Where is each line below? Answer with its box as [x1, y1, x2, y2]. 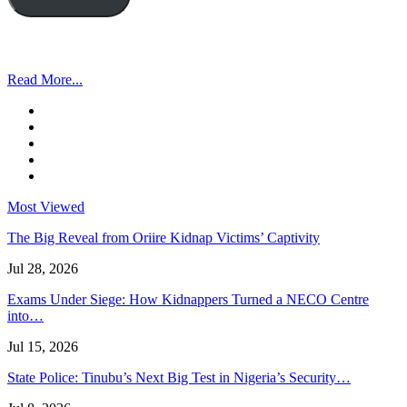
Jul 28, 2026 [7, 261, 78, 277]
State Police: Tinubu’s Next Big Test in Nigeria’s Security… [7, 370, 351, 386]
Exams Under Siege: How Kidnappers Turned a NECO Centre [7, 292, 369, 308]
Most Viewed [7, 199, 84, 215]
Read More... [7, 72, 83, 88]
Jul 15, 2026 [7, 339, 78, 355]
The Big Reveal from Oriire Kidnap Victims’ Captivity [7, 230, 320, 246]
